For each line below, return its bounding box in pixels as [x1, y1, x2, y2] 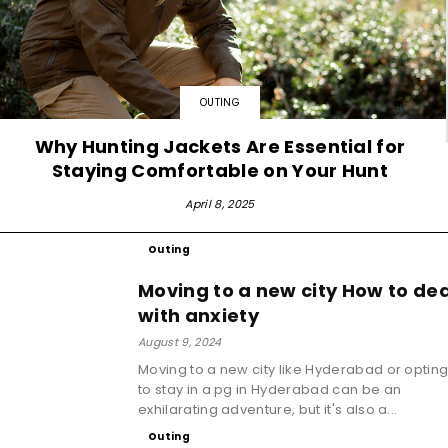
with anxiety [138, 302, 259, 328]
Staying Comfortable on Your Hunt [51, 157, 389, 183]
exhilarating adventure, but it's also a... [138, 399, 398, 419]
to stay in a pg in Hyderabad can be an [138, 379, 402, 399]
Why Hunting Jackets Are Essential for [34, 133, 406, 159]
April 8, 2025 [185, 195, 255, 212]
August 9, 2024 [138, 333, 222, 350]
